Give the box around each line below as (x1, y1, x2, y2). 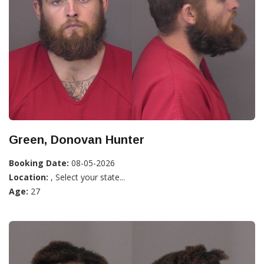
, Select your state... (48, 171, 125, 183)
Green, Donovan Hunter (9, 133, 144, 146)
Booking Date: (9, 157, 69, 169)
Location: (9, 171, 48, 183)
